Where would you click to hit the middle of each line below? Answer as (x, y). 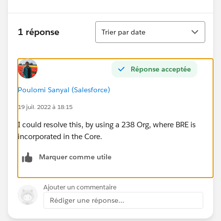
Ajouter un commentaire (80, 187)
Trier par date (124, 32)
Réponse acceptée (161, 69)
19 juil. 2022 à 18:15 (45, 107)
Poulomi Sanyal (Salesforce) (64, 90)
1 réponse (38, 32)
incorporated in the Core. (61, 136)
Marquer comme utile (75, 157)
